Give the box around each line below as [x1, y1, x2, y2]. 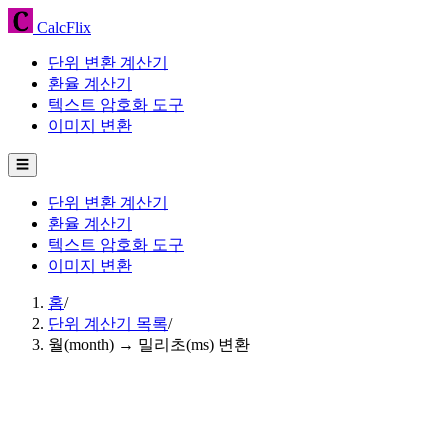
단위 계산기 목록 [48, 315, 168, 332]
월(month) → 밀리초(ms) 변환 [48, 336, 250, 353]
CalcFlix [33, 19, 91, 36]
